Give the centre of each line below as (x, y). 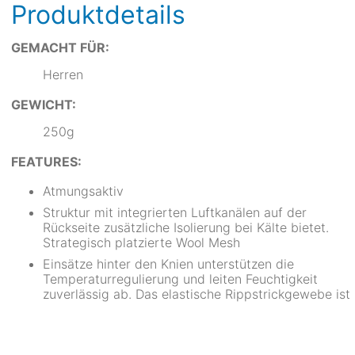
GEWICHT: (44, 105)
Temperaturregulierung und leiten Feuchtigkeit (180, 279)
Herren (63, 74)
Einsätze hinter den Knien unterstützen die (168, 264)
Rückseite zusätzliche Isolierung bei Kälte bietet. (186, 227)
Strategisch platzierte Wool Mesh (141, 242)
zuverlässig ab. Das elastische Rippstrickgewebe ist (197, 294)
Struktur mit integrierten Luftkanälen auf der (175, 212)
